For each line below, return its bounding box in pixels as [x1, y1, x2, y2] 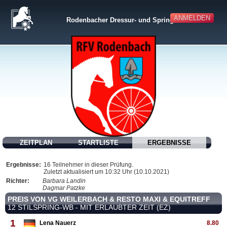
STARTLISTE [78, 139, 119, 146]
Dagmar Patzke [43, 184, 85, 192]
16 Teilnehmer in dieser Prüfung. [44, 161, 133, 168]
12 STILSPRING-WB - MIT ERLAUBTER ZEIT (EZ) [8, 203, 171, 211]
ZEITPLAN [19, 139, 52, 146]
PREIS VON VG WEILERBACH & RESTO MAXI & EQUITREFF [8, 195, 210, 203]
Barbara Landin [43, 177, 86, 184]
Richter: [6, 177, 29, 184]
